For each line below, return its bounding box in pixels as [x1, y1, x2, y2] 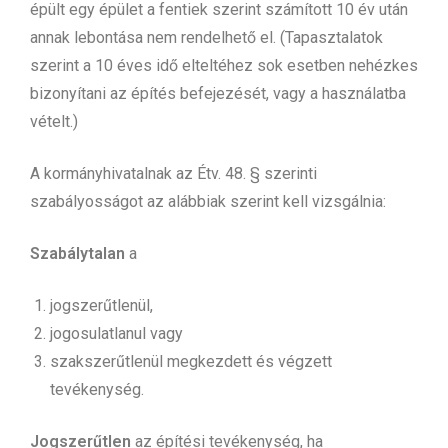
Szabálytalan [30, 243, 125, 263]
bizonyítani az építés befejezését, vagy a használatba [30, 83, 406, 103]
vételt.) [30, 111, 78, 131]
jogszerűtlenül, [50, 295, 153, 315]
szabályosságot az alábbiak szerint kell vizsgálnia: [30, 191, 386, 211]
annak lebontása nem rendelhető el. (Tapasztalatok [30, 27, 383, 47]
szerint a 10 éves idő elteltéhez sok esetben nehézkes [30, 55, 418, 75]
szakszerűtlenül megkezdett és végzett [50, 351, 332, 371]
